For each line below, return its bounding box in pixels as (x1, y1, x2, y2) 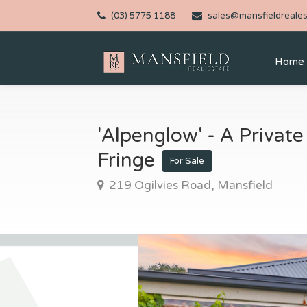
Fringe (97, 149, 160, 172)
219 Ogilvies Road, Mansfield (106, 178, 273, 193)
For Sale (170, 156, 204, 167)
